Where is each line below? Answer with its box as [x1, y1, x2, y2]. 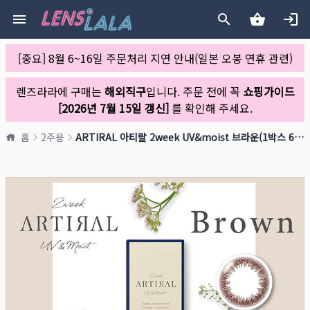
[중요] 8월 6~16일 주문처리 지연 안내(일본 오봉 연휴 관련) [17, 50, 293, 66]
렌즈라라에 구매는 [15, 83, 104, 100]
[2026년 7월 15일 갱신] [57, 100, 169, 116]
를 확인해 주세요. [168, 100, 253, 116]
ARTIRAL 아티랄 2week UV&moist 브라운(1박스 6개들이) [294, 130, 304, 144]
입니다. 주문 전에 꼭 [145, 83, 243, 100]
